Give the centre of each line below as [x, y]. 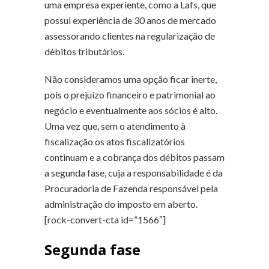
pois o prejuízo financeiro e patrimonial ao [130, 94]
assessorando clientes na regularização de [130, 35]
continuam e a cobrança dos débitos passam [134, 157]
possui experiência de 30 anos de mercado [130, 20]
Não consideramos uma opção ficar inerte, [131, 79]
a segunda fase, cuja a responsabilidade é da [134, 172]
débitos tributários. [84, 51]
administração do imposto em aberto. [121, 204]
